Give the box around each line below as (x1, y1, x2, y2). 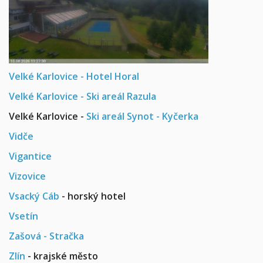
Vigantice (9, 150, 52, 163)
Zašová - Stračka (9, 230, 84, 243)
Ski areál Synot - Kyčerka (86, 110, 198, 123)
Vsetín (9, 210, 38, 223)
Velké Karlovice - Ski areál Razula (9, 90, 156, 103)
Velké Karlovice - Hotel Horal (9, 70, 139, 83)
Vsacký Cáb (9, 190, 59, 203)
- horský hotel (59, 190, 126, 203)
